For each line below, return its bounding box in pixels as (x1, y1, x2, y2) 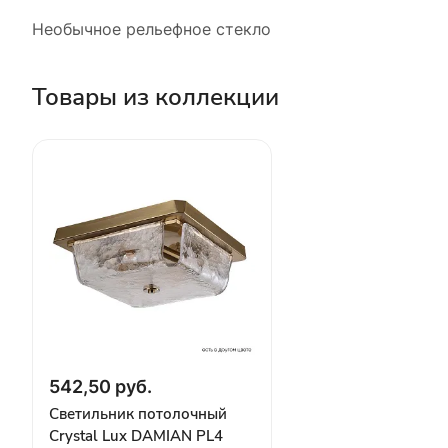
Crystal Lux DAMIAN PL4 (49, 425, 223, 446)
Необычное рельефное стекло (32, 18, 271, 39)
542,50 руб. (49, 375, 152, 397)
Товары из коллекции (32, 80, 279, 113)
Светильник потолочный (49, 403, 227, 424)
